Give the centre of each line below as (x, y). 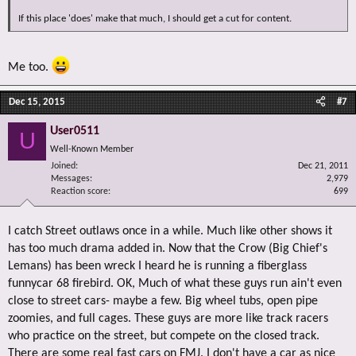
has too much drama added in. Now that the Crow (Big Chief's (168, 248)
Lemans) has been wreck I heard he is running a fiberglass (157, 266)
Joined (63, 166)
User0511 (75, 131)
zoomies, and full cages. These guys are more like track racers (168, 318)
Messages (70, 178)
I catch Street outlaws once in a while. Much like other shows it (170, 231)
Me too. (30, 68)
